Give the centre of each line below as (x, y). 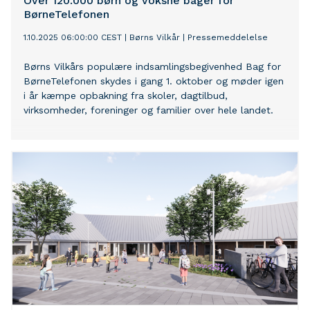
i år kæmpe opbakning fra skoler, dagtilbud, (126, 96)
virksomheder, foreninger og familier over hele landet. (148, 110)
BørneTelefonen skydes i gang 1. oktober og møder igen (154, 81)
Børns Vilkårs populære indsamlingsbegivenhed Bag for (152, 67)
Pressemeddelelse (228, 38)
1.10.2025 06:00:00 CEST (73, 38)
